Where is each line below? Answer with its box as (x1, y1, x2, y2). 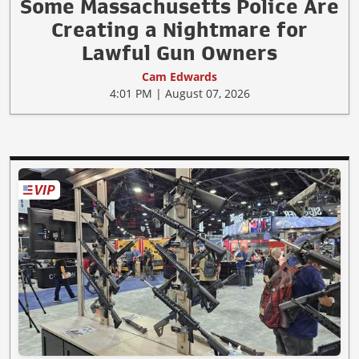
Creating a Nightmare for (51, 19, 308, 41)
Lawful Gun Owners (82, 42, 277, 64)
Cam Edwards (142, 69, 217, 85)
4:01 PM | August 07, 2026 (109, 86, 250, 102)
